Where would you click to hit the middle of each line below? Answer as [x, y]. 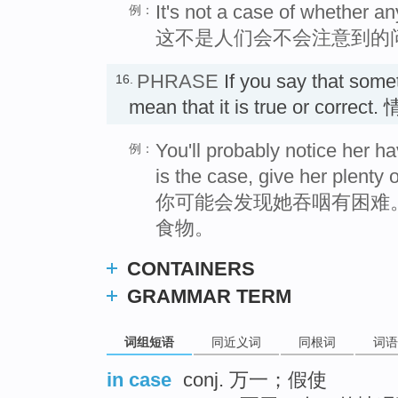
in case [139, 380]
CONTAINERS [191, 268]
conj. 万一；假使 [252, 380]
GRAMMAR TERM [209, 296]
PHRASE [178, 82]
